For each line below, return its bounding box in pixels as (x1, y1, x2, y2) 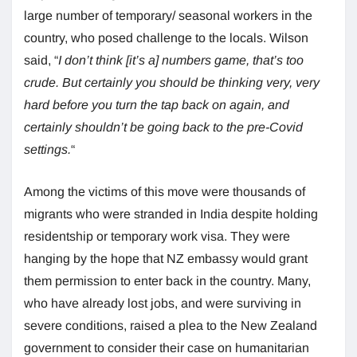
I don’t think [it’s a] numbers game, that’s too (58, 53, 304, 67)
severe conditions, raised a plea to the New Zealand (24, 318, 317, 332)
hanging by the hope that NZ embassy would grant (24, 251, 308, 265)
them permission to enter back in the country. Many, (24, 273, 311, 288)
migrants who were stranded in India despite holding (24, 206, 318, 221)
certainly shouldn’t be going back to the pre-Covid (24, 120, 303, 134)
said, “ (24, 53, 58, 67)
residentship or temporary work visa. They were (24, 229, 290, 243)
